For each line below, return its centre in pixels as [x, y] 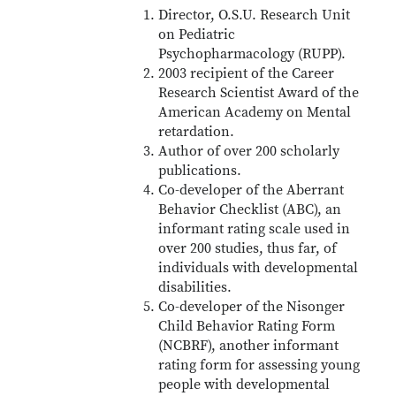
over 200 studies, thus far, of [248, 248]
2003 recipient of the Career [247, 73]
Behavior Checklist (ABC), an [250, 209]
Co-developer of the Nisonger [252, 307]
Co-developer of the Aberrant [251, 190]
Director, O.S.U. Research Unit [255, 15]
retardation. [197, 132]
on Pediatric [197, 34]
